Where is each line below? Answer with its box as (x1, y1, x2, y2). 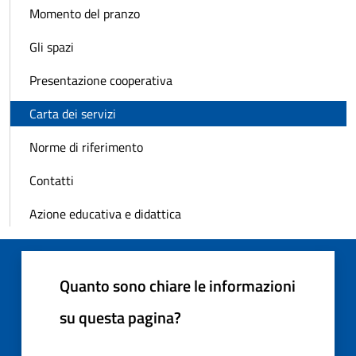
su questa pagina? (60, 304, 181, 330)
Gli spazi (29, 37, 74, 56)
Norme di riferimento (29, 137, 143, 157)
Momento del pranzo (29, 3, 140, 23)
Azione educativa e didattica (29, 203, 181, 223)
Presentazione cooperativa (29, 70, 172, 90)
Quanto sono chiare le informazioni (60, 273, 296, 298)
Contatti (29, 170, 74, 190)
